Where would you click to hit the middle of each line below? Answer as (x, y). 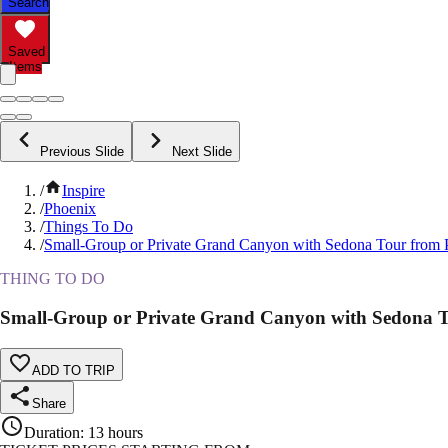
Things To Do (88, 227)
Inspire (83, 191)
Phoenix (70, 209)
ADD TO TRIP (73, 370)
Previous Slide (82, 152)
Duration (52, 432)
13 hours (115, 432)
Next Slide (202, 152)
